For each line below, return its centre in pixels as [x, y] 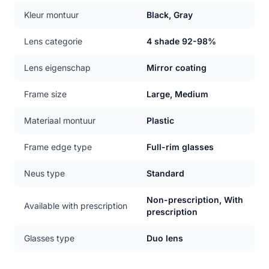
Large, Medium [177, 94]
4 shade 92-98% [181, 41]
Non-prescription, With [195, 200]
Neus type [44, 173]
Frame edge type [58, 147]
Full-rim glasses [180, 147]
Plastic [160, 120]
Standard [165, 173]
